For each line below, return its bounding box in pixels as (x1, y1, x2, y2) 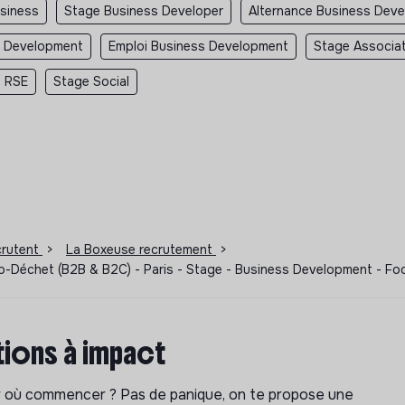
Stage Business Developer (64, 2, 223, 19)
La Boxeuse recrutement (66, 240, 216, 258)
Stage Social (53, 72, 129, 89)
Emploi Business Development (108, 37, 288, 54)
